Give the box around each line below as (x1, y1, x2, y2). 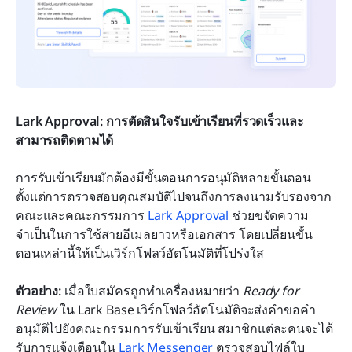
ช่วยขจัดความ (229, 207, 309, 225)
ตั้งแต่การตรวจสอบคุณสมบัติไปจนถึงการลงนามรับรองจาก (16, 188, 332, 206)
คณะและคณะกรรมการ (16, 207, 148, 225)
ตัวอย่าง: (16, 282, 64, 300)
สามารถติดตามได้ (16, 131, 114, 149)
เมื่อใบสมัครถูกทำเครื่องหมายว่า (64, 282, 243, 300)
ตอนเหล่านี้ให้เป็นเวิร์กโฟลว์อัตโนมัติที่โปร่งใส (16, 244, 264, 262)
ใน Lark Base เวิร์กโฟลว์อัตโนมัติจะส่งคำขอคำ (57, 301, 316, 319)
